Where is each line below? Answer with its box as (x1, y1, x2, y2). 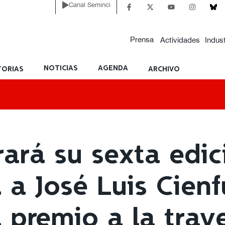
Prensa (130, 35, 154, 44)
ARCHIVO (148, 65, 180, 73)
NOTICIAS (44, 64, 78, 72)
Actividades (160, 35, 200, 44)
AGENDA (98, 64, 128, 72)
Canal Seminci (69, 1, 110, 9)
